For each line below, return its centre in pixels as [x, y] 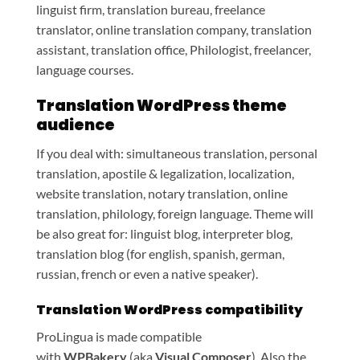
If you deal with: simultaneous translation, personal [177, 153]
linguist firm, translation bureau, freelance [151, 10]
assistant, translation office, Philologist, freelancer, [174, 50]
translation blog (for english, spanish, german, [160, 253]
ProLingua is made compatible [119, 337]
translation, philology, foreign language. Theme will [175, 213]
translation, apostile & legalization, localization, [165, 173]
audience [76, 125]
